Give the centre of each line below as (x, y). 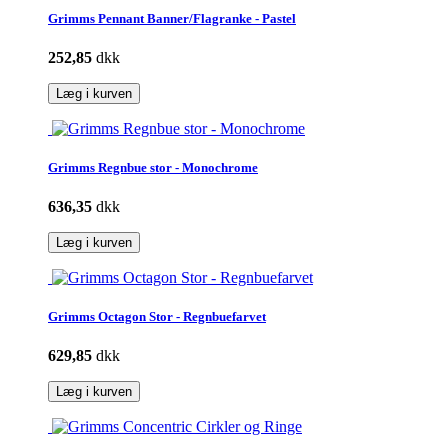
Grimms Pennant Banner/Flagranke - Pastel (172, 18)
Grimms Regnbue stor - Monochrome (153, 167)
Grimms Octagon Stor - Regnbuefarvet (157, 317)
